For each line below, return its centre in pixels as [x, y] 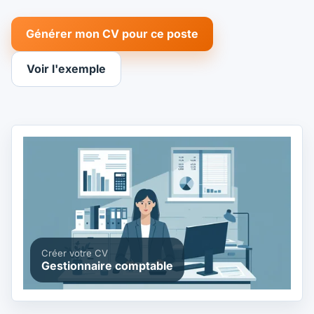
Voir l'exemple [66, 69]
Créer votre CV [74, 253]
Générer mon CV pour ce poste [112, 34]
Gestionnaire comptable [107, 265]
